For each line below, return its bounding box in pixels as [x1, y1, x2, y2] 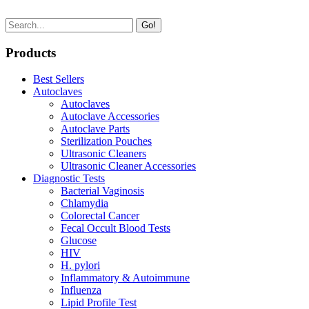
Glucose [61, 235, 97, 247]
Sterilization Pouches [61, 135, 152, 148]
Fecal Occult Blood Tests [61, 222, 170, 235]
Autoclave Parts [61, 123, 130, 135]
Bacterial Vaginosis [61, 185, 144, 197]
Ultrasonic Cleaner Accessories [61, 160, 196, 172]
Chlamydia [61, 197, 108, 210]
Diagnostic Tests [33, 172, 105, 185]
